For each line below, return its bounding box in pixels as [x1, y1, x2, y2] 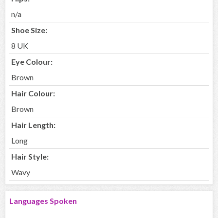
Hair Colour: [11, 89, 55, 98]
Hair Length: [11, 120, 55, 130]
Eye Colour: [11, 57, 53, 67]
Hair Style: [11, 152, 49, 162]
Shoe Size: [11, 25, 47, 35]
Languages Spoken [9, 196, 77, 206]
